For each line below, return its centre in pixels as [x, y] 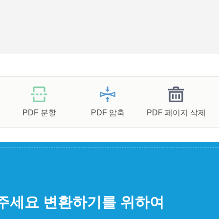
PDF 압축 [108, 113]
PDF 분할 [39, 113]
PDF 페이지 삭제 [176, 113]
